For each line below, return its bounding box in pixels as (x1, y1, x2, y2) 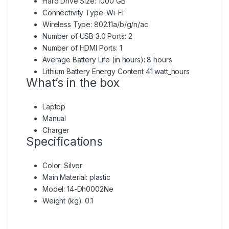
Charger (42, 125, 70, 134)
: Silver (60, 161, 83, 170)
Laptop (42, 102, 66, 111)
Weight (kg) (42, 196, 82, 205)
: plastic (86, 172, 110, 181)
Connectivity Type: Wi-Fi (42, 8, 124, 17)
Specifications (26, 134, 103, 149)
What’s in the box (26, 75, 120, 90)
